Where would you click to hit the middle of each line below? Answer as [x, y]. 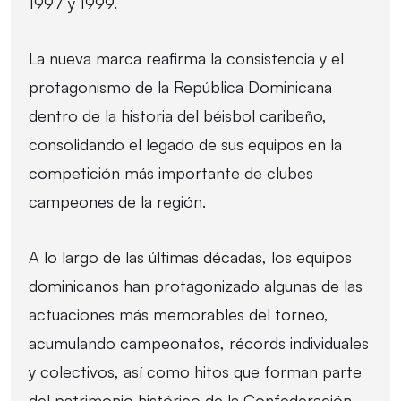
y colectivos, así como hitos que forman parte [195, 371]
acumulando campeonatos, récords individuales [199, 342]
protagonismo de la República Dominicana [180, 86]
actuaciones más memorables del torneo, [179, 314]
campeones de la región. [117, 201]
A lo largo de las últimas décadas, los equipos [190, 256]
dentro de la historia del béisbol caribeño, [178, 115]
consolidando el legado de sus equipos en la [185, 144]
